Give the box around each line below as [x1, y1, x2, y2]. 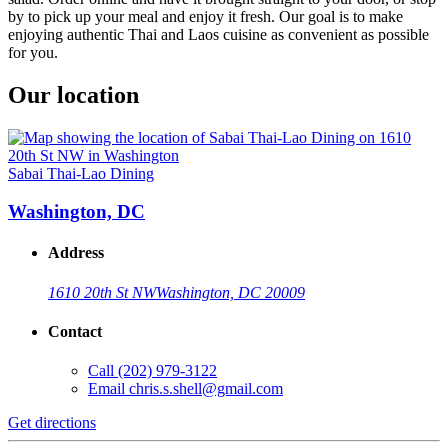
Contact [48, 323, 102, 341]
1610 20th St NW [48, 283, 156, 301]
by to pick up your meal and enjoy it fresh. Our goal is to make [8, 7, 403, 25]
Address [48, 244, 104, 262]
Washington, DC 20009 [156, 283, 305, 301]
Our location [8, 81, 139, 108]
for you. [8, 43, 58, 61]
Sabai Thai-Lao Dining [8, 164, 154, 182]
